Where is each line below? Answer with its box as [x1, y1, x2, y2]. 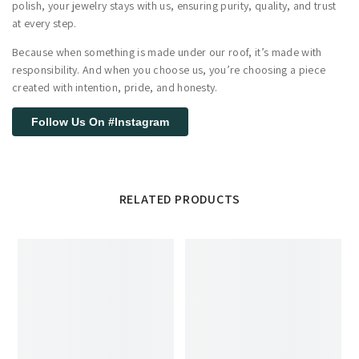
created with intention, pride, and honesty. [12, 79, 218, 95]
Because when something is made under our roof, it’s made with [12, 44, 322, 59]
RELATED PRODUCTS [119, 190, 240, 208]
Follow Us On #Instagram [31, 115, 169, 128]
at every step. [12, 15, 77, 30]
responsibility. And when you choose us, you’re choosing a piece [12, 62, 326, 77]
